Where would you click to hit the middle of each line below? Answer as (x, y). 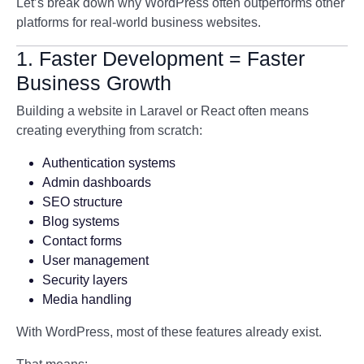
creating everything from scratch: (109, 130)
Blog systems (81, 221)
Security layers (85, 280)
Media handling (87, 299)
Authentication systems (109, 163)
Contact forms (82, 241)
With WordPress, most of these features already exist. (169, 332)
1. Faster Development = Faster (160, 58)
